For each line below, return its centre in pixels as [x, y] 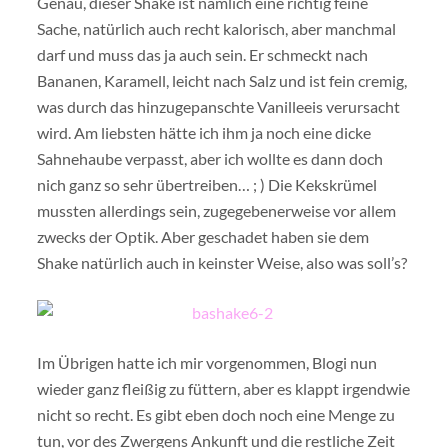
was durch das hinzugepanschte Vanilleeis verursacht [218, 106]
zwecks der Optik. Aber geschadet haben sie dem [203, 236]
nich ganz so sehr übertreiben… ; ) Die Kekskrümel [207, 184]
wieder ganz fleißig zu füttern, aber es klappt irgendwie [223, 388]
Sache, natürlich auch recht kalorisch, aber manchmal [216, 28]
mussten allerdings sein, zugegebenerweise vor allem [216, 210]
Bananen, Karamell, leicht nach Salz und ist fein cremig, [222, 80]
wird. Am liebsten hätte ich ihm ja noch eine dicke [204, 132]
